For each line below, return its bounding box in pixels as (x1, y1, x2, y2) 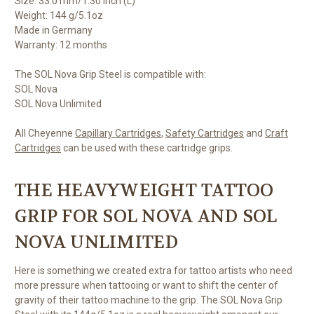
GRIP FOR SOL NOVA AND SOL (15, 205, 278, 228)
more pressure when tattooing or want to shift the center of (15, 280, 278, 292)
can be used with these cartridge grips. (61, 142, 233, 154)
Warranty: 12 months (15, 39, 107, 51)
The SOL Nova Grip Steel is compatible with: (15, 69, 206, 81)
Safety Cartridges (165, 128, 244, 139)
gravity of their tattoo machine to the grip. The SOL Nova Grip (15, 294, 282, 306)
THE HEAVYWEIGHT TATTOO (15, 179, 274, 203)
